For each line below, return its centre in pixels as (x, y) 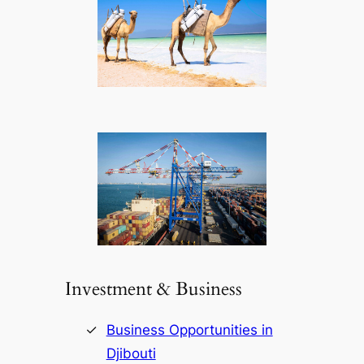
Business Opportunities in (189, 330)
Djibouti (131, 354)
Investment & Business (153, 288)
